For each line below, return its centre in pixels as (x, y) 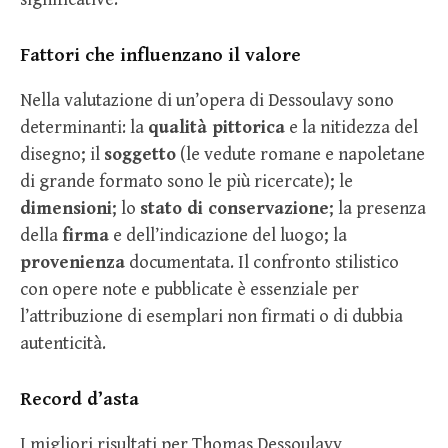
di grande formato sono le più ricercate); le (186, 182)
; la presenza (377, 209)
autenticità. (63, 344)
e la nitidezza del (351, 128)
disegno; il (62, 155)
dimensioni (66, 209)
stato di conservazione (234, 209)
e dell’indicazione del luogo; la (228, 236)
